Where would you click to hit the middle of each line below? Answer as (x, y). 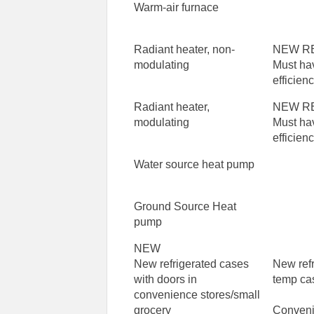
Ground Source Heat (185, 207)
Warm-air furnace (177, 8)
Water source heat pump (194, 165)
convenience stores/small (197, 295)
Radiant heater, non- (185, 50)
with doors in (166, 280)
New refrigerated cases (192, 264)
